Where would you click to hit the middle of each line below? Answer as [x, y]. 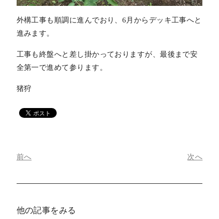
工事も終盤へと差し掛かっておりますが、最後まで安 [107, 55]
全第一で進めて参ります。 [62, 68]
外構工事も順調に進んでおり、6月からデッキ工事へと [109, 20]
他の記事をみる [46, 211]
